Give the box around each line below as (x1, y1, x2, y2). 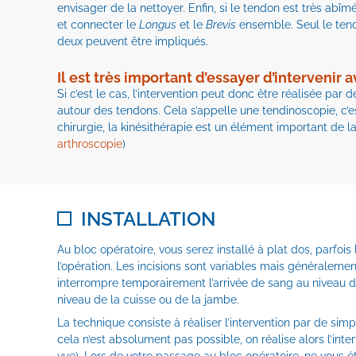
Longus (139, 18, 176, 31)
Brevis (206, 18, 236, 31)
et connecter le (57, 18, 139, 31)
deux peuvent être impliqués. (57, 35, 208, 48)
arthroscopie (57, 137, 122, 150)
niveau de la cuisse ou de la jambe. (57, 293, 239, 306)
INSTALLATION (81, 207, 215, 230)
